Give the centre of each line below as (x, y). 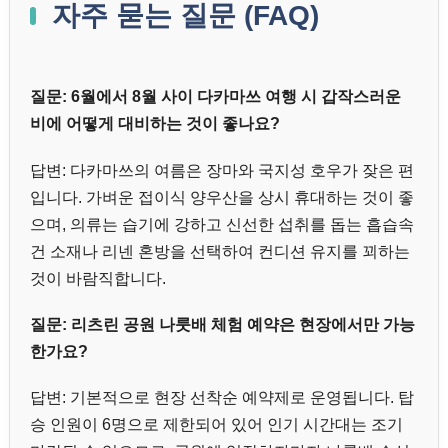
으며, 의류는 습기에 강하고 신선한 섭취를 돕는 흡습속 (222, 224)
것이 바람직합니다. (98, 278)
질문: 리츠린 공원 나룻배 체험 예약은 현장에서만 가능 (222, 324)
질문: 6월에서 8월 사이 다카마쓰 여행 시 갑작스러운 (215, 97)
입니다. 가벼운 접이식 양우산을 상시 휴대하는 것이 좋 (222, 197)
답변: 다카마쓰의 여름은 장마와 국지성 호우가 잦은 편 (222, 170)
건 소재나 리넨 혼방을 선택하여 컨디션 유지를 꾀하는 (220, 251)
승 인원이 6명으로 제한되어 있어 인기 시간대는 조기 (216, 425)
